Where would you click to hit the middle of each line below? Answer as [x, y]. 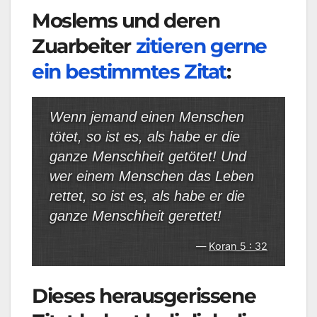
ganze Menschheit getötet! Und [148, 157]
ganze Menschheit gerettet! [136, 216]
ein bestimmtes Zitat [129, 72]
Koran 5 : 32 [238, 246]
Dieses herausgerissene [144, 296]
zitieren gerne [201, 46]
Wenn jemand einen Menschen [147, 117]
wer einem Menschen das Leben [152, 177]
